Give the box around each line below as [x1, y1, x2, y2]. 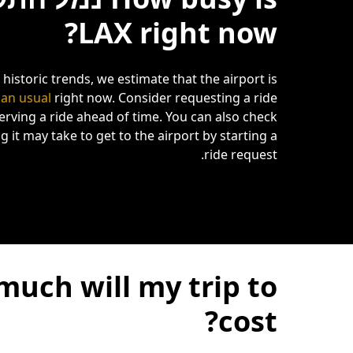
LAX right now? [78, 13, 277, 52]
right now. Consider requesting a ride [51, 89, 277, 106]
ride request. [204, 146, 277, 163]
